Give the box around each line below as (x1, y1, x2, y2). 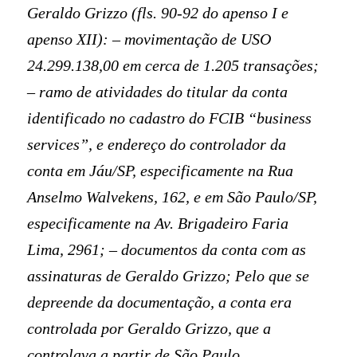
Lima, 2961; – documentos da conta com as (27, 240, 307, 258)
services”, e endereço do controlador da (27, 135, 287, 153)
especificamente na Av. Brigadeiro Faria (27, 214, 289, 232)
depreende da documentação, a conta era (27, 292, 292, 311)
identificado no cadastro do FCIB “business (27, 108, 312, 127)
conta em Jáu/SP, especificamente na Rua (27, 161, 294, 179)
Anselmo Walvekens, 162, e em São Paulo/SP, (27, 187, 318, 206)
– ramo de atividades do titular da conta (27, 82, 288, 100)
